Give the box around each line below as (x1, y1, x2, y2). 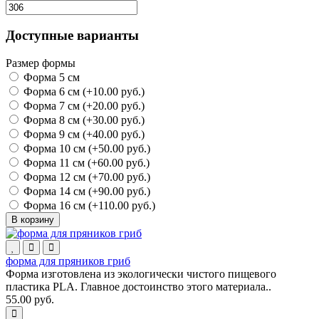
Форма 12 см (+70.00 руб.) (21, 170, 150, 183)
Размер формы (6, 56, 75, 69)
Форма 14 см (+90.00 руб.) (21, 184, 150, 197)
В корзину (11, 214, 54, 225)
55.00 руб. (6, 293, 54, 305)
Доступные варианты (6, 28, 139, 43)
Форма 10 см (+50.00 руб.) (21, 142, 150, 155)
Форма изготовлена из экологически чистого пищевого (6, 267, 276, 280)
